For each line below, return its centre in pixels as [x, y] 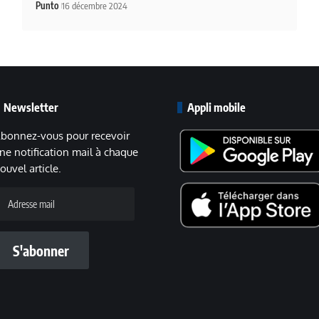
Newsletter [32, 107]
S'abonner [41, 250]
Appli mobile [216, 107]
